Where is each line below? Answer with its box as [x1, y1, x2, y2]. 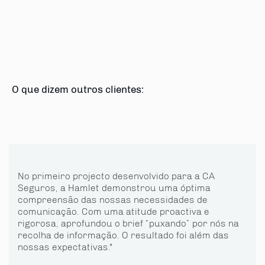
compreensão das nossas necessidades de [18, 194, 208, 205]
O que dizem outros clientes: [12, 83, 144, 95]
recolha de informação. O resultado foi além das [18, 230, 229, 241]
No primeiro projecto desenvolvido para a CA [18, 170, 215, 182]
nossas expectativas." [18, 241, 113, 253]
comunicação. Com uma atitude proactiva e [18, 206, 209, 217]
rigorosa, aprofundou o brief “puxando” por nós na [18, 218, 239, 229]
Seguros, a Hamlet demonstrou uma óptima [18, 182, 211, 193]
